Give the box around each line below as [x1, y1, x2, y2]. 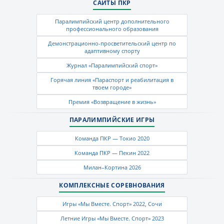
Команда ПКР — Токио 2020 [74, 134, 149, 142]
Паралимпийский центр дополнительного [54, 17, 169, 25]
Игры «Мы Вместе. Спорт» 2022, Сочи [62, 199, 162, 207]
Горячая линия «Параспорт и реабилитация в [50, 75, 173, 83]
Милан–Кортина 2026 [83, 163, 141, 171]
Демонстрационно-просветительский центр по [48, 39, 176, 47]
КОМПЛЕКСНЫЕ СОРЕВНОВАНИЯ [59, 180, 165, 189]
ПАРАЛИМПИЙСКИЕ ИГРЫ [69, 115, 155, 124]
